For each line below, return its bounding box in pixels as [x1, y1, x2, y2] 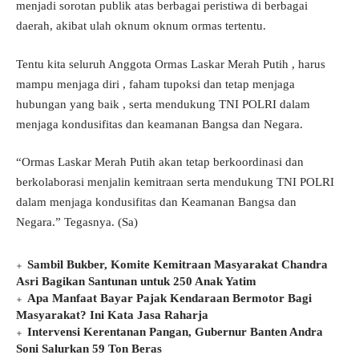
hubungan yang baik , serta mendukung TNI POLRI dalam [16, 97, 310, 111]
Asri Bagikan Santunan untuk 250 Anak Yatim [16, 275, 256, 288]
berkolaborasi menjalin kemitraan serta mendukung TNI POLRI [16, 175, 334, 189]
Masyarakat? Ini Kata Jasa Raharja [16, 309, 208, 322]
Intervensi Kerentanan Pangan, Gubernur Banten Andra [27, 325, 324, 339]
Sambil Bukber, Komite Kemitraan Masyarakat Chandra [27, 258, 329, 272]
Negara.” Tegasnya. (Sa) [16, 216, 138, 229]
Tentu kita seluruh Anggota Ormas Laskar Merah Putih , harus [16, 57, 325, 71]
